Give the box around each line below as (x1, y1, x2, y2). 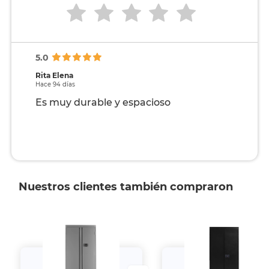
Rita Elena (35, 71, 73, 80)
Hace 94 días (35, 80, 75, 89)
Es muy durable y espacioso (35, 97, 171, 109)
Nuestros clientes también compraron (18, 180, 233, 194)
